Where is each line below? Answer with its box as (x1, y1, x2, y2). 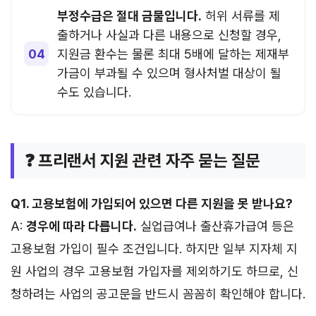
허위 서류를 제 (202, 8, 280, 23)
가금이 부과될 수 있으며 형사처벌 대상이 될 (57, 65, 281, 80)
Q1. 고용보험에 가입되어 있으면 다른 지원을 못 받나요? (11, 195, 293, 211)
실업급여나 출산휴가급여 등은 (137, 218, 294, 233)
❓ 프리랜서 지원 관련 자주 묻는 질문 (25, 150, 261, 171)
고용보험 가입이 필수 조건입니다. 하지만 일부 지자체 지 (11, 241, 298, 256)
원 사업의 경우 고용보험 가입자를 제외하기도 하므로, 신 (11, 263, 298, 279)
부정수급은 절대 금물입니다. (57, 8, 202, 23)
